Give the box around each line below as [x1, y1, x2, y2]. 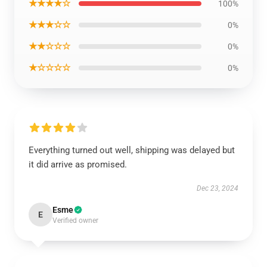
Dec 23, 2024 [197, 184, 238, 193]
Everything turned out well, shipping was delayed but [29, 145, 235, 156]
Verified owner [52, 216, 98, 225]
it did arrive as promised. [29, 159, 127, 170]
